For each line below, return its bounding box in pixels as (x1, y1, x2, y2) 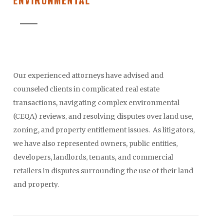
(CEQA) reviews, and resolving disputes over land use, (13, 111, 194, 121)
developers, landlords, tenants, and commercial (13, 152, 174, 162)
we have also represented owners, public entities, (13, 139, 178, 148)
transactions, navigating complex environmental (13, 98, 180, 107)
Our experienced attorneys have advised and (13, 71, 164, 80)
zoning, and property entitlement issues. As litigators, (13, 125, 195, 134)
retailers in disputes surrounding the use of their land (13, 166, 194, 175)
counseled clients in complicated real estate (13, 84, 160, 93)
